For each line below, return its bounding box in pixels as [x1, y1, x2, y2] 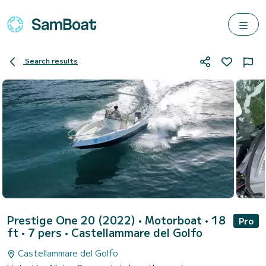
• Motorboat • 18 [138, 212, 226, 227]
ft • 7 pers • [7, 224, 71, 240]
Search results [25, 55, 78, 66]
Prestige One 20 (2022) [7, 212, 138, 227]
